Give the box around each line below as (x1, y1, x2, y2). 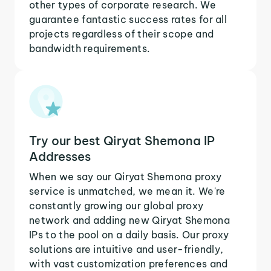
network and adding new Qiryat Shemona (29, 214, 230, 226)
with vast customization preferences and (29, 257, 228, 270)
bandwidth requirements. (29, 42, 151, 54)
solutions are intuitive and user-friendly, (29, 243, 224, 255)
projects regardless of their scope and (29, 27, 214, 40)
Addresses (29, 148, 91, 164)
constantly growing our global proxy (29, 199, 204, 212)
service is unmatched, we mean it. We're (29, 184, 226, 197)
